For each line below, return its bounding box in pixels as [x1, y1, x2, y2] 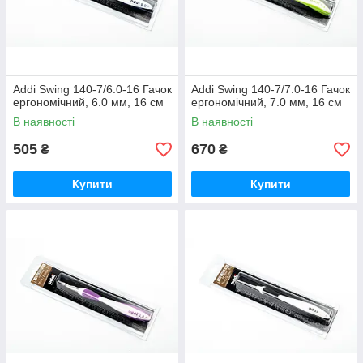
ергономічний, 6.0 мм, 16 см [13, 96, 164, 109]
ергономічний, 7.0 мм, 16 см [191, 96, 342, 109]
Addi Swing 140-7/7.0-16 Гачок [191, 83, 350, 96]
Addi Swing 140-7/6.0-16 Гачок [13, 83, 172, 96]
